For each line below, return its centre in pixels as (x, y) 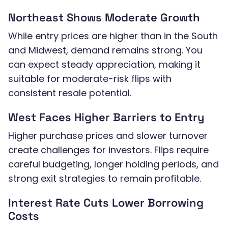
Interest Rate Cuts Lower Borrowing (106, 203)
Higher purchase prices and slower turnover (108, 136)
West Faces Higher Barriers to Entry (106, 117)
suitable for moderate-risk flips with (90, 79)
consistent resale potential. (70, 93)
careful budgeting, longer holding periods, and (113, 164)
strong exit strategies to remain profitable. (105, 179)
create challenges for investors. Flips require (108, 150)
